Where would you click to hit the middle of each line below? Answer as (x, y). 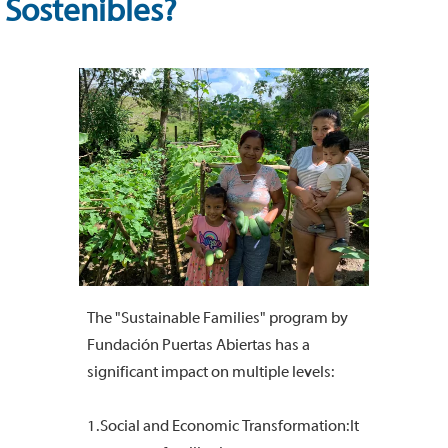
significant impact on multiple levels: (210, 371)
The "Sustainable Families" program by (217, 317)
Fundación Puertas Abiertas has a (198, 344)
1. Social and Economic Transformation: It (223, 425)
